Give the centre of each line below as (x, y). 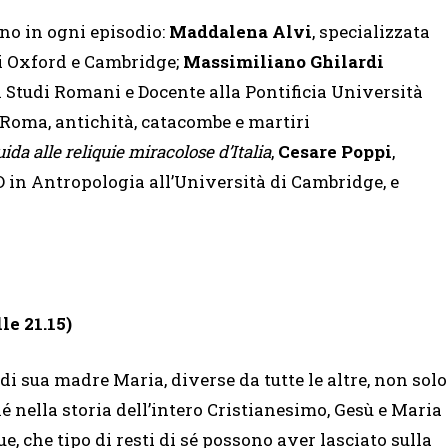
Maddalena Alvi (238, 31)
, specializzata (371, 31)
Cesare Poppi (335, 151)
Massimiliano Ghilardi (283, 61)
